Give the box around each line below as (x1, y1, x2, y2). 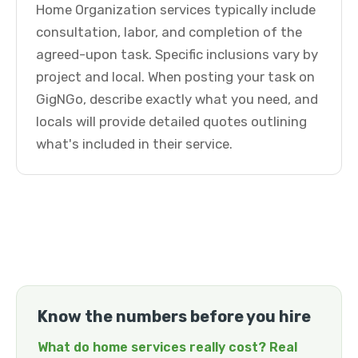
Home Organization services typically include (36, 2, 316, 18)
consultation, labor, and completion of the (36, 24, 302, 40)
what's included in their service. (36, 136, 233, 152)
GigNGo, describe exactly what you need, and (36, 91, 318, 107)
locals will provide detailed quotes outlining (36, 113, 307, 129)
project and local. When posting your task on (36, 69, 315, 85)
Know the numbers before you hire (38, 307, 311, 326)
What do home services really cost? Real (38, 340, 297, 355)
